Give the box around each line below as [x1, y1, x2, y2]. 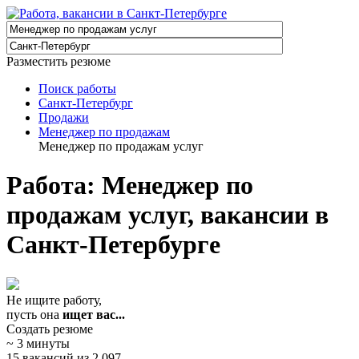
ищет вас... [63, 307, 125, 321]
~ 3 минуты [6, 336, 70, 350]
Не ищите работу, [6, 292, 102, 307]
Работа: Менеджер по [6, 171, 253, 200]
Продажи [38, 111, 89, 124]
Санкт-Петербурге [6, 230, 220, 260]
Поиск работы [38, 82, 116, 95]
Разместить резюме [6, 54, 111, 68]
